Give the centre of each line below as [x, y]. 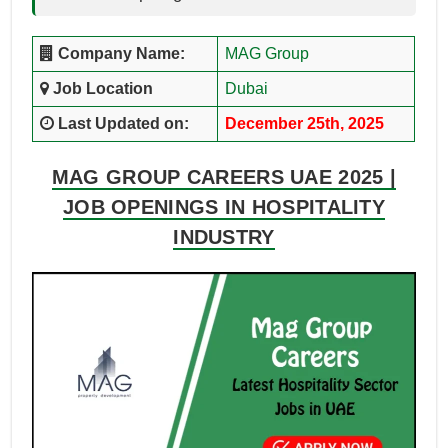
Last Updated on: [121, 124]
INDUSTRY [224, 237]
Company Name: [119, 54]
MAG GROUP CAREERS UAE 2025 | [224, 177]
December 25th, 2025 [304, 124]
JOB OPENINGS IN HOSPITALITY [224, 207]
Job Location [100, 89]
